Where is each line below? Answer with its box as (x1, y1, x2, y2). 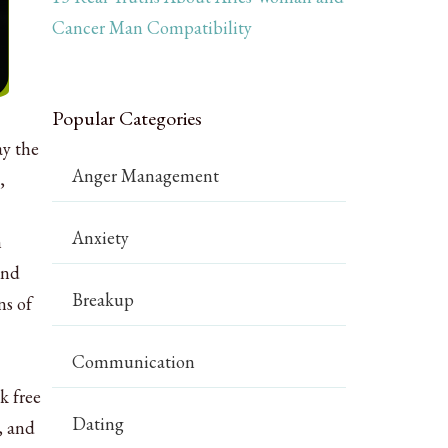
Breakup (72, 288, 135, 311)
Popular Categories (52, 105, 203, 131)
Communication (72, 350, 196, 373)
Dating (72, 412, 125, 435)
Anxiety (72, 226, 130, 249)
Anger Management (72, 164, 220, 187)
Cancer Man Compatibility (52, 16, 253, 39)
